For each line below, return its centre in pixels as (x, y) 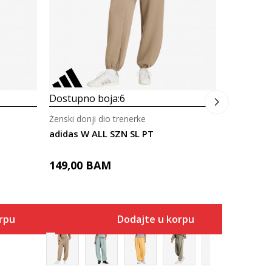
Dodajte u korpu (155, 219)
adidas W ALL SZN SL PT (101, 134)
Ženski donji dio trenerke (97, 119)
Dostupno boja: (84, 98)
